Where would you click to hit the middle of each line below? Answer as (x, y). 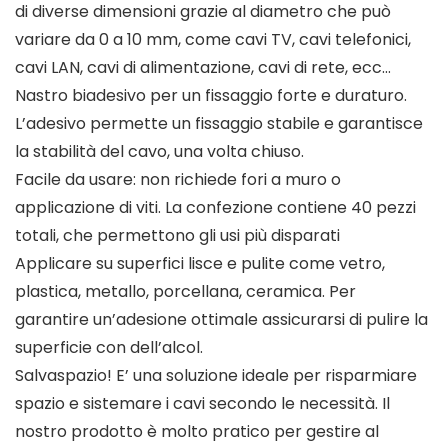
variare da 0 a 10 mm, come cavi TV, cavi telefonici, (213, 40)
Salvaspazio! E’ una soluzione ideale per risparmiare (216, 376)
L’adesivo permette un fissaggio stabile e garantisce (219, 124)
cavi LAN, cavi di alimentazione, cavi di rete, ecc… (203, 68)
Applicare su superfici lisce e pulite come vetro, (200, 264)
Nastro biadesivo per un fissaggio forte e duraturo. (211, 96)
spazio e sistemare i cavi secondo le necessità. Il (202, 404)
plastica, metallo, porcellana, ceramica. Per (185, 292)
